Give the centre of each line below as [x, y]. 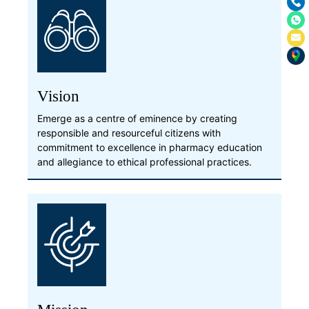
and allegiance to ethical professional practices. [144, 161]
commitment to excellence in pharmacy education [150, 147]
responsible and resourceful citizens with [129, 132]
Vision [58, 96]
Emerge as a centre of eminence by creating [137, 118]
